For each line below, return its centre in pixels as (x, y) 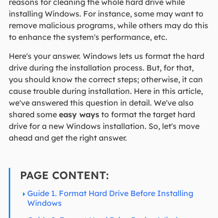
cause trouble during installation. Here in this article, (106, 91)
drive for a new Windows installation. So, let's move (104, 126)
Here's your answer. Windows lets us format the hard (106, 56)
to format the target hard (147, 115)
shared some (34, 115)
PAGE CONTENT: (64, 175)
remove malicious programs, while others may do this (108, 26)
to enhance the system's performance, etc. (88, 37)
